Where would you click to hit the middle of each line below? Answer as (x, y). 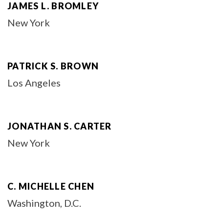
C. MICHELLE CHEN (51, 186)
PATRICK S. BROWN (53, 66)
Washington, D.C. (44, 203)
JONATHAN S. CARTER (60, 126)
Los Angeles (34, 83)
